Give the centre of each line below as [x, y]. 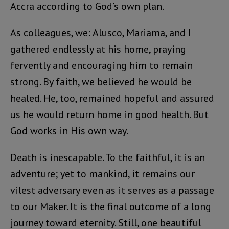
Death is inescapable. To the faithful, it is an [108, 158]
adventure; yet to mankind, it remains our [102, 174]
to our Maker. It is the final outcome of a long [111, 207]
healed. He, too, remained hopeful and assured [112, 98]
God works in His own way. [69, 131]
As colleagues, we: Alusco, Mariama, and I [101, 33]
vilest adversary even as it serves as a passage [112, 190]
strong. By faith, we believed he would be [101, 82]
